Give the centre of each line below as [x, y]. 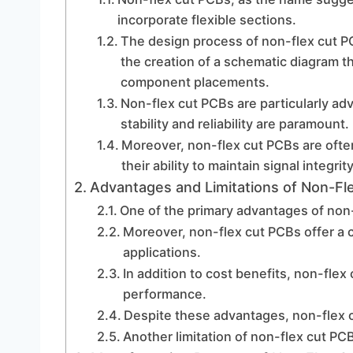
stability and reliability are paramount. [234, 124]
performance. [164, 294]
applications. [162, 252]
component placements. [195, 82]
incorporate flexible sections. [206, 20]
